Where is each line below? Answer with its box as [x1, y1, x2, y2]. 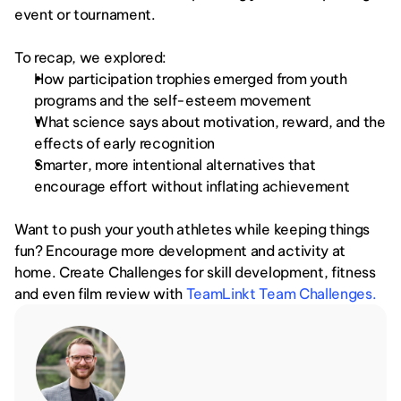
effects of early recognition [34, 134, 216, 152]
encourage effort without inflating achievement [34, 177, 350, 195]
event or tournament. [14, 5, 159, 23]
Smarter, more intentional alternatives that [34, 156, 316, 174]
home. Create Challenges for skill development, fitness [14, 263, 376, 281]
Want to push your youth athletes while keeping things [14, 220, 371, 238]
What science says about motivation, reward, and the [34, 113, 386, 131]
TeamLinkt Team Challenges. [185, 285, 377, 303]
